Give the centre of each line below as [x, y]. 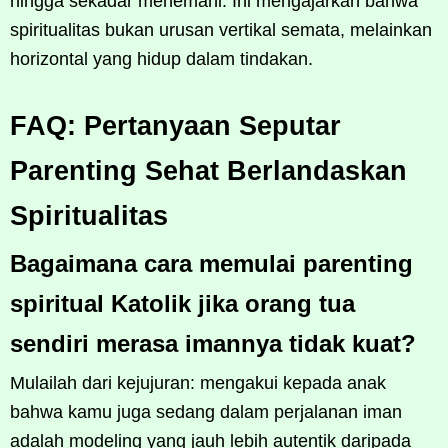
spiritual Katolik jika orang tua [182, 303]
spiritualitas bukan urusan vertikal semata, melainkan [221, 29]
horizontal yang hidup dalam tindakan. [161, 58]
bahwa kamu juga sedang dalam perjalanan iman [206, 411]
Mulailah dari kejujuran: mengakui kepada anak [198, 382]
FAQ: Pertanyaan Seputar [175, 125]
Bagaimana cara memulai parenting [211, 263]
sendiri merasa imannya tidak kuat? [213, 343]
